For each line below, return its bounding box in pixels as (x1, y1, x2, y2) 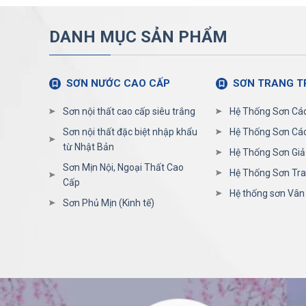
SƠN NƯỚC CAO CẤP (66, 77, 170, 90)
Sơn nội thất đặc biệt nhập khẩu (62, 126, 197, 138)
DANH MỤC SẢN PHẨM (49, 27, 227, 47)
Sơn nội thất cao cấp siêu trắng (62, 106, 195, 117)
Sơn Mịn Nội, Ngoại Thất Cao (62, 162, 184, 173)
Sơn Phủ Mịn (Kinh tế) (62, 197, 154, 209)
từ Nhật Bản (62, 141, 114, 153)
